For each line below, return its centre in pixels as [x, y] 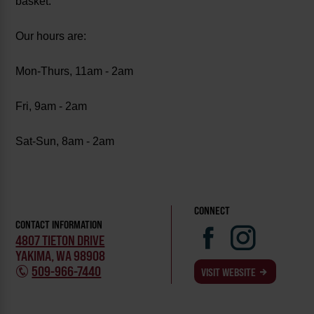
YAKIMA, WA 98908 [61, 255]
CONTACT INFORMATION [59, 224]
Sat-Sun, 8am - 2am [65, 142]
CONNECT [212, 211]
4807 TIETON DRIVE [60, 240]
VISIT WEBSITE [230, 272]
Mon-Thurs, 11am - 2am [75, 71]
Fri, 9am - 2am [52, 107]
